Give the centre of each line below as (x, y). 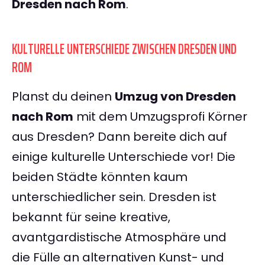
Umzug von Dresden (175, 97)
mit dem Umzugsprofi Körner (160, 117)
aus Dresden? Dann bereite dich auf (119, 137)
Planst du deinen (63, 97)
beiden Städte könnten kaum (100, 177)
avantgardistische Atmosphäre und (119, 237)
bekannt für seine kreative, (91, 217)
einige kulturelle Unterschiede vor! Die (124, 157)
